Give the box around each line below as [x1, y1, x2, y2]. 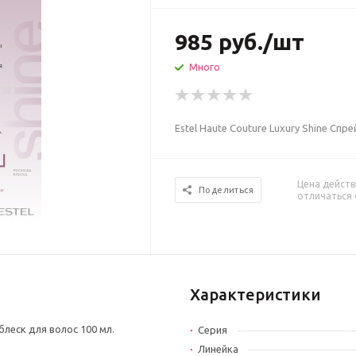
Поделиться [199, 185, 254, 195]
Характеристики [190, 285, 321, 304]
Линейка [198, 343, 238, 354]
